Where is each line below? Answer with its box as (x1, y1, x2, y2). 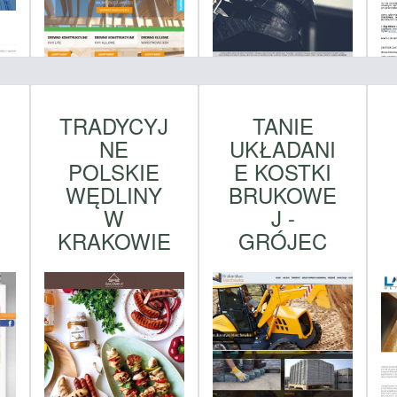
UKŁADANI (230, 132, 337, 164)
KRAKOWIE (57, 224, 171, 256)
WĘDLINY (66, 178, 163, 210)
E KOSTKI (234, 155, 332, 187)
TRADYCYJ (59, 109, 169, 141)
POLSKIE (68, 155, 160, 187)
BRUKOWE (229, 178, 338, 210)
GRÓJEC (238, 224, 328, 256)
